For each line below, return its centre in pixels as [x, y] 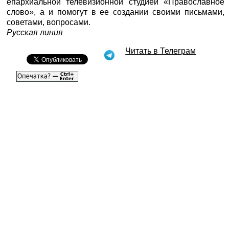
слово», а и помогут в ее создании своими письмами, [116, 12]
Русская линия [35, 32]
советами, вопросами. [49, 22]
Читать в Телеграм [161, 51]
